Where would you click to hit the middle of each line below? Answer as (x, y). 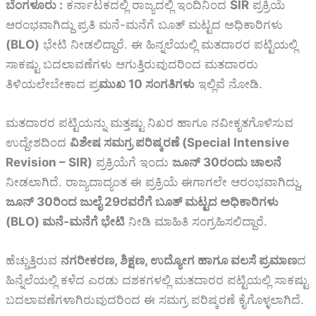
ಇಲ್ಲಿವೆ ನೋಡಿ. (229, 84)
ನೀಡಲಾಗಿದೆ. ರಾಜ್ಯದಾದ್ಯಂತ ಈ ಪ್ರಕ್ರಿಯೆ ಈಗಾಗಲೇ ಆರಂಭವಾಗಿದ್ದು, (154, 182)
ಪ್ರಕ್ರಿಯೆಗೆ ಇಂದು (132, 163)
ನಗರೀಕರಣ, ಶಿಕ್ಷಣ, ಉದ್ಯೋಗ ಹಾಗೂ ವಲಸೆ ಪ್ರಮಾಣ (179, 261)
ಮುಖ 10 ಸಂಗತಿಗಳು (147, 84)
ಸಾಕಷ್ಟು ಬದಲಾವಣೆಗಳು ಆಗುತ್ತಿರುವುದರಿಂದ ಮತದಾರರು (132, 64)
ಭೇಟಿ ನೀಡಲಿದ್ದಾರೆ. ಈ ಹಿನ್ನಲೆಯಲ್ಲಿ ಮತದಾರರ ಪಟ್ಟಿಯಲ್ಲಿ (169, 44)
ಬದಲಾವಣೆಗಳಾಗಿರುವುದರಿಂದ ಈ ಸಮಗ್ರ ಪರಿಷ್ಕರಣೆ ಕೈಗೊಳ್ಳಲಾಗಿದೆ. (155, 300)
